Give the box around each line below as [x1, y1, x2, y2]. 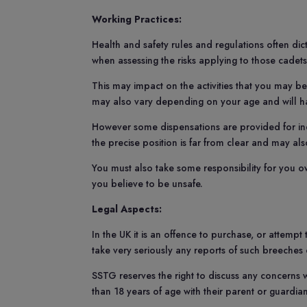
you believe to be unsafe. [92, 177, 204, 191]
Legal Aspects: [92, 202, 162, 216]
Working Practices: [92, 12, 182, 26]
